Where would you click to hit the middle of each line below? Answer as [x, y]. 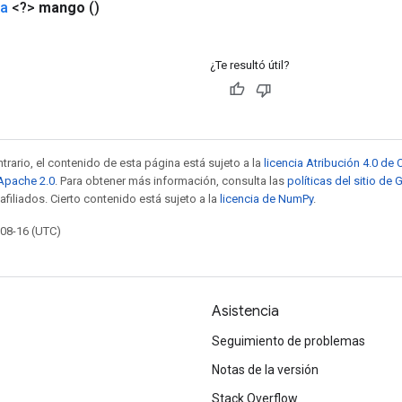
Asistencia [245, 311]
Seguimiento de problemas [288, 341]
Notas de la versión [265, 370]
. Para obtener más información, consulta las [171, 180]
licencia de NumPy [267, 198]
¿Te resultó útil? [250, 65]
